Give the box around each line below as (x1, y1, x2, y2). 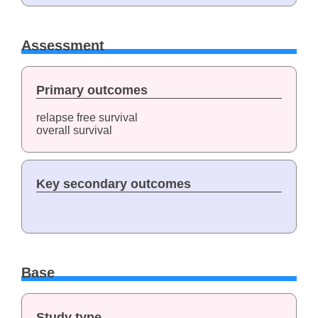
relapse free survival (35, 111, 138, 124)
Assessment (21, 38, 104, 54)
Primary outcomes (35, 82, 148, 97)
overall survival (35, 124, 112, 136)
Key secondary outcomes (35, 176, 191, 191)
